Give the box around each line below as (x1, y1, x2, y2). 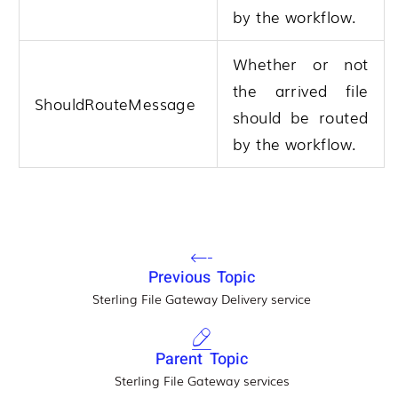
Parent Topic (155, 347, 248, 372)
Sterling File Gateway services (114, 371, 290, 390)
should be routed (233, 105, 369, 128)
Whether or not (233, 52, 369, 75)
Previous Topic (147, 266, 256, 291)
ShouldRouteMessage (35, 92, 196, 115)
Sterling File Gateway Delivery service (92, 290, 311, 308)
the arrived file (233, 78, 369, 101)
